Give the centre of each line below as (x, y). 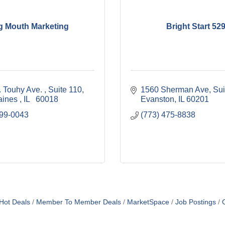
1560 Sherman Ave (175, 90)
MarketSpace (148, 202)
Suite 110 (65, 90)
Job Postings (195, 202)
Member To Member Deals (78, 202)
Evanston (157, 99)
